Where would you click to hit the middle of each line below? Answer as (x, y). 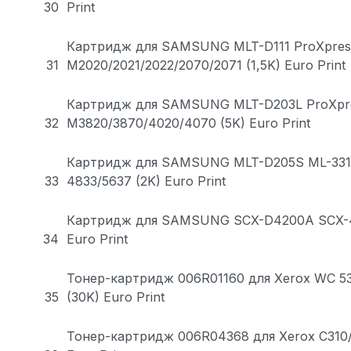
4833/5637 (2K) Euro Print (146, 181)
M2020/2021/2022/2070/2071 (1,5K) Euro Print (206, 65)
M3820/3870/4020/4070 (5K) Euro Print (188, 123)
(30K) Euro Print (116, 297)
